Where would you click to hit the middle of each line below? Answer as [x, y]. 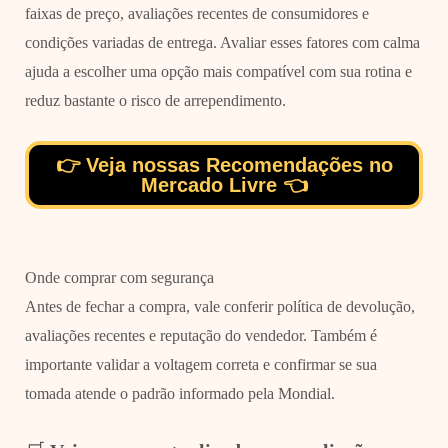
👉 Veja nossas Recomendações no [224, 164]
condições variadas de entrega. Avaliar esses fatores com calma [222, 42]
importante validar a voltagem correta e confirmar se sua [200, 364]
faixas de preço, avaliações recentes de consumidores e [196, 13]
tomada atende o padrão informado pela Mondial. [179, 393]
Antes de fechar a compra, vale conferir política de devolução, [219, 306]
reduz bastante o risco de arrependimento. [155, 100]
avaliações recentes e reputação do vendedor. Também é [200, 335]
